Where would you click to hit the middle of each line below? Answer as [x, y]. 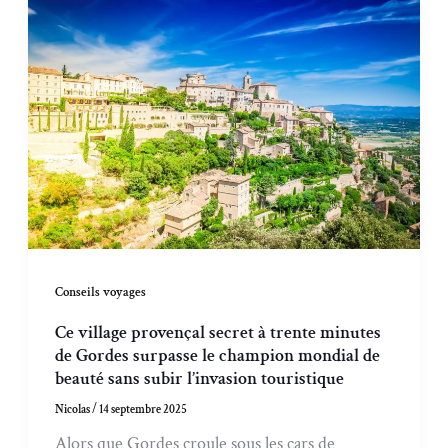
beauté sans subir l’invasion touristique [200, 378]
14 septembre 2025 [143, 409]
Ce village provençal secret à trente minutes [218, 332]
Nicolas [74, 409]
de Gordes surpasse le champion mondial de [218, 355]
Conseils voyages [101, 292]
